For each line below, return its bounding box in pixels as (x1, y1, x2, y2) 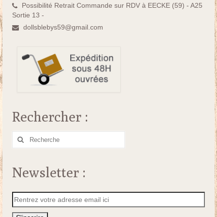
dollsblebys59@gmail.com (23, 23, 103, 31)
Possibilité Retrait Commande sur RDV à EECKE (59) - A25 (20, 1, 202, 10)
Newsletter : (12, 164, 86, 181)
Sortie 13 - (12, 11, 44, 19)
